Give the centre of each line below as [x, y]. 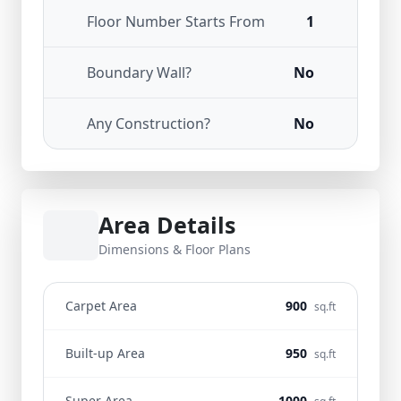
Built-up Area [105, 353]
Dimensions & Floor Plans [175, 249]
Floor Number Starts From [176, 21]
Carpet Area [101, 306]
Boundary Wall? [139, 73]
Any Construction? [149, 124]
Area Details [167, 225]
